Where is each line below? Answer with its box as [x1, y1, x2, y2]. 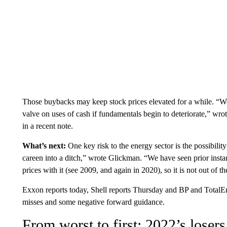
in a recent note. [22, 122, 73, 130]
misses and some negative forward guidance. [22, 198, 165, 206]
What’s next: [22, 141, 66, 150]
